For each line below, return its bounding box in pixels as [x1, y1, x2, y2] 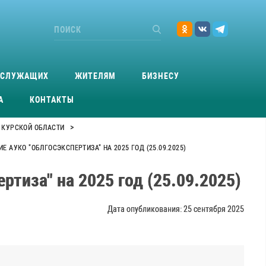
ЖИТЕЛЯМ [74, 71, 116, 81]
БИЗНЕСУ [141, 71, 179, 81]
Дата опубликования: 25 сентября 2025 [107, 204, 244, 214]
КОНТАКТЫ [30, 94, 74, 104]
